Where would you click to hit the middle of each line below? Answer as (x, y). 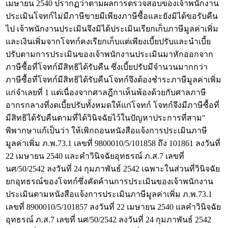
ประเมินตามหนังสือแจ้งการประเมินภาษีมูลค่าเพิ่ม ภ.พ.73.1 (109, 194)
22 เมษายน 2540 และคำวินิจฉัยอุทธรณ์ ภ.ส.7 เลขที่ (95, 156)
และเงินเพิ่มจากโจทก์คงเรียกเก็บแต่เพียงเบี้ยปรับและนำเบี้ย (108, 41)
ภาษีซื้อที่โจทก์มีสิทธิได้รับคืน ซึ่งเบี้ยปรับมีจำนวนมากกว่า (107, 67)
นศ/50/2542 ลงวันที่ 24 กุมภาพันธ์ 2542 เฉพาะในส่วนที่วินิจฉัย (113, 169)
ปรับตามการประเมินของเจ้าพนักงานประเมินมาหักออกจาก (109, 54)
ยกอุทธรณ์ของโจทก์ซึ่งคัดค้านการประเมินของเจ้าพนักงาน (109, 181)
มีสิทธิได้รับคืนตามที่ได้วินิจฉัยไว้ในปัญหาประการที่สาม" (106, 118)
